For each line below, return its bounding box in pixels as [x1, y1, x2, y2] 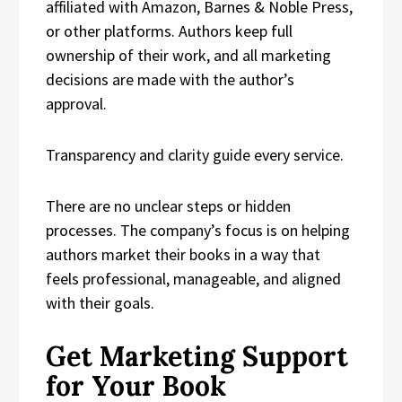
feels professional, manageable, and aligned [46, 267, 341, 289]
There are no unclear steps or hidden [46, 195, 291, 216]
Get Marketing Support [46, 338, 348, 373]
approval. [46, 92, 107, 114]
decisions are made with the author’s [46, 68, 294, 90]
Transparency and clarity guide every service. [46, 144, 344, 165]
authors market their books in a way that [46, 243, 320, 265]
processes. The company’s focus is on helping [46, 219, 350, 240]
